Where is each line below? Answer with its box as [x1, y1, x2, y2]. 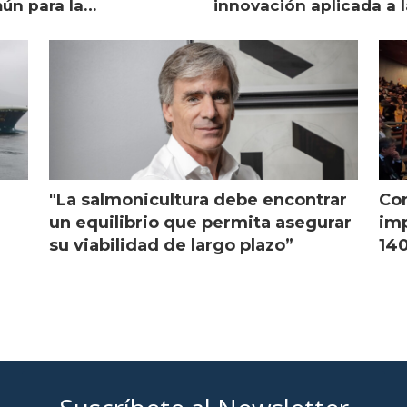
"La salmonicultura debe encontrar [48, 189, 347, 210]
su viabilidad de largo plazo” [48, 234, 293, 255]
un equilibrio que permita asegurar [48, 212, 352, 233]
